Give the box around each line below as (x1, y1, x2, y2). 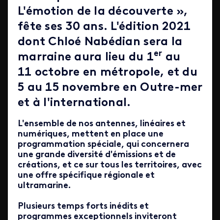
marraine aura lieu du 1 (18, 52, 154, 63)
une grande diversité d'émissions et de (18, 150, 176, 160)
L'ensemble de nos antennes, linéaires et (18, 119, 186, 129)
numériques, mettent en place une (18, 130, 164, 139)
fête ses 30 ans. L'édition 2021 (18, 21, 191, 33)
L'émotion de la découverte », (18, 6, 188, 18)
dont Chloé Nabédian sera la (18, 36, 183, 48)
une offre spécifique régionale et (18, 171, 155, 180)
